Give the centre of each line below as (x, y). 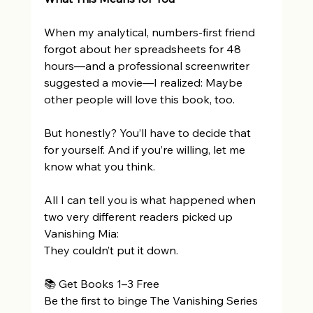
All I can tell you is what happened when (151, 200)
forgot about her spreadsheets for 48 (144, 49)
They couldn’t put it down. (112, 250)
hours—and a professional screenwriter (148, 66)
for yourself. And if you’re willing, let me (146, 150)
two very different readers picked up (139, 217)
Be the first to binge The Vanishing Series (152, 301)
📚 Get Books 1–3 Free (103, 284)
